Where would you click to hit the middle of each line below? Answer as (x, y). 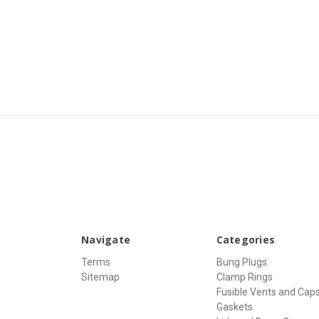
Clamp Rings (244, 277)
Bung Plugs (241, 262)
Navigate (106, 240)
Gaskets (234, 307)
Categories (245, 240)
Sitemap (100, 277)
